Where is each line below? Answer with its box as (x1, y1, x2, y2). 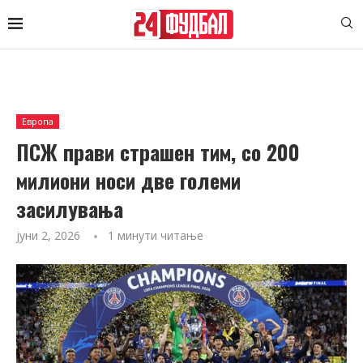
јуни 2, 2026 (16, 227, 80, 243)
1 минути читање (108, 227, 203, 243)
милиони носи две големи (16, 164, 241, 196)
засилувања (16, 192, 123, 224)
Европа (22, 114, 53, 127)
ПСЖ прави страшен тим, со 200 (16, 135, 300, 168)
